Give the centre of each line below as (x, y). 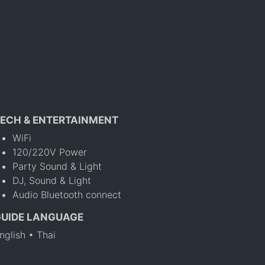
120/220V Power (50, 152)
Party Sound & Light (57, 167)
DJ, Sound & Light (52, 181)
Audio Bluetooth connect (67, 195)
